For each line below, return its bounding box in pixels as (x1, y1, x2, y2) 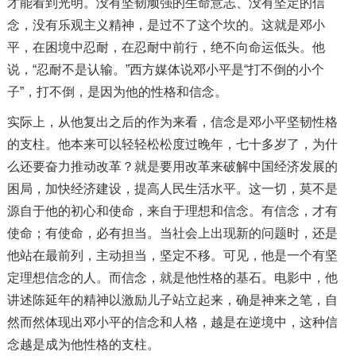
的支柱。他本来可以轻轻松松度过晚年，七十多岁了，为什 (6, 137, 338, 151)
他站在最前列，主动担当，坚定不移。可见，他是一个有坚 (6, 248, 338, 262)
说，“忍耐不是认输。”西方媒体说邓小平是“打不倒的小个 (6, 62, 324, 76)
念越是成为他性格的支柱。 (6, 337, 160, 351)
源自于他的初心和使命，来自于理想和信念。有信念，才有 (6, 203, 338, 218)
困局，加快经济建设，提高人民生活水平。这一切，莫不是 (6, 181, 338, 195)
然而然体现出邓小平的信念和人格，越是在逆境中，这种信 (6, 315, 338, 329)
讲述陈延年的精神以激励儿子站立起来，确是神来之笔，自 (6, 292, 338, 307)
